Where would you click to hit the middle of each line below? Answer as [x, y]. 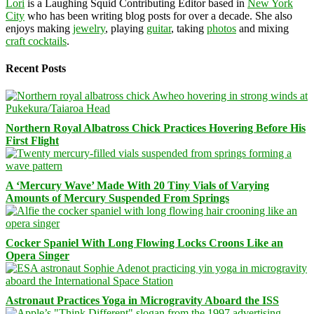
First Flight [32, 141]
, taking [189, 28]
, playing [126, 28]
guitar [159, 28]
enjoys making [39, 28]
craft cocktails [36, 41]
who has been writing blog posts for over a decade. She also [158, 15]
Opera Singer [37, 256]
